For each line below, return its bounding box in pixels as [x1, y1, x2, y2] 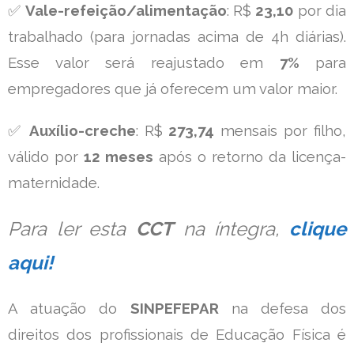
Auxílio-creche [28, 122, 136, 139]
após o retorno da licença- [153, 148, 346, 165]
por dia [293, 2, 347, 19]
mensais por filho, [214, 122, 347, 139]
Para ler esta [8, 217, 136, 240]
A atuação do [8, 299, 130, 317]
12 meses [84, 148, 153, 165]
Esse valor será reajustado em [8, 54, 280, 71]
